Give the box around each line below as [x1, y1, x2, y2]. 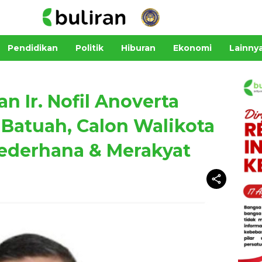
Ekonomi [173, 42, 212, 53]
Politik [75, 42, 104, 53]
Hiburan [121, 42, 156, 53]
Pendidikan [8, 42, 58, 53]
